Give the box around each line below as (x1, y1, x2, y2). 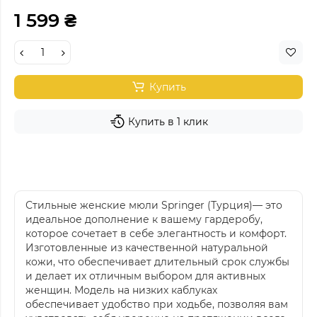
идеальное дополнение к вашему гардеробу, (25, 212, 263, 226)
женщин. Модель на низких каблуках (25, 283, 217, 296)
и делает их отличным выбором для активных (25, 269, 265, 282)
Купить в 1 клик (127, 115, 208, 128)
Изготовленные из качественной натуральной (25, 241, 268, 254)
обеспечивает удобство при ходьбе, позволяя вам (25, 297, 288, 311)
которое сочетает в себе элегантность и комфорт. (25, 226, 287, 240)
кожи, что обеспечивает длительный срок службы (25, 255, 289, 268)
